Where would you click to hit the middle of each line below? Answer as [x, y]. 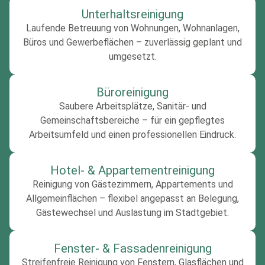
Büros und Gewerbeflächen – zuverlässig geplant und [132, 42]
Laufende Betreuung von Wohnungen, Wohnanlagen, [132, 28]
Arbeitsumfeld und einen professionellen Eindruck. [132, 134]
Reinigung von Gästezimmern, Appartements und [132, 184]
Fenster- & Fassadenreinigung [132, 248]
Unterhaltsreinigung [132, 14]
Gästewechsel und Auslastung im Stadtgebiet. [132, 212]
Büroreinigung [132, 92]
